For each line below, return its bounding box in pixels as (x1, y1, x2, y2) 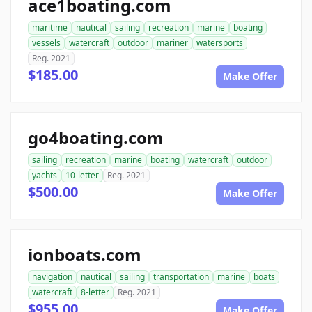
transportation (153, 271, 209, 283)
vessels (32, 37, 61, 49)
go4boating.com (28, 126, 164, 150)
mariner (157, 37, 188, 49)
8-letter (81, 286, 109, 299)
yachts (32, 169, 57, 182)
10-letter (65, 169, 99, 182)
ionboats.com (28, 243, 141, 267)
